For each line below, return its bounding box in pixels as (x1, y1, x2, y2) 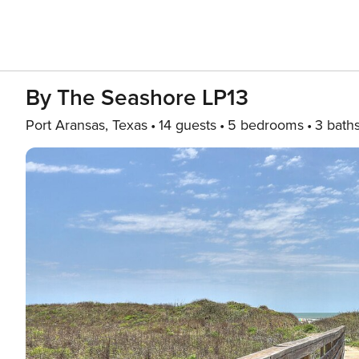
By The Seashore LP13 (26, 84, 248, 111)
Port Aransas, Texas (26, 116, 147, 134)
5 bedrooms (228, 116, 304, 134)
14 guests (159, 116, 216, 134)
